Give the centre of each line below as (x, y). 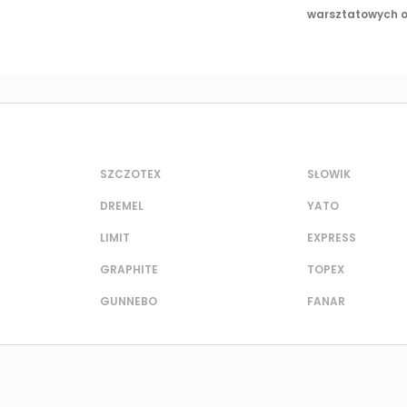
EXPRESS (332, 238)
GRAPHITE (129, 270)
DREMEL (122, 206)
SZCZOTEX (130, 174)
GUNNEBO (129, 302)
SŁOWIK (329, 174)
